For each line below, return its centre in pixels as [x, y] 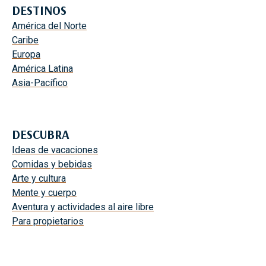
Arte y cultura [39, 178]
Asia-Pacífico [40, 83]
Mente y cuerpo [44, 192]
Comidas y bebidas [52, 164]
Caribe [25, 40]
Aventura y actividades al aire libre [83, 207]
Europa [26, 54]
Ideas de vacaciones [55, 150]
